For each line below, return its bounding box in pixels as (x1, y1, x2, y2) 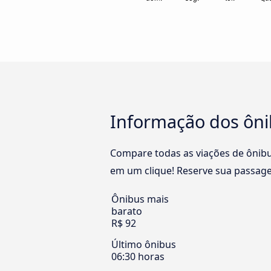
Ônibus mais (111, 192, 169, 206)
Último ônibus (111, 238, 176, 252)
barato (111, 204, 142, 218)
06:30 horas (111, 250, 165, 264)
